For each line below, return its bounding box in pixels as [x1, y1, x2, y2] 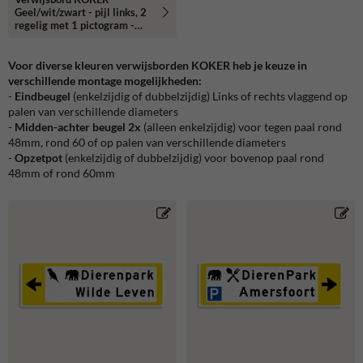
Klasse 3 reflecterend [15, 31, 115, 45]
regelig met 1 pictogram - [15, 18, 135, 32]
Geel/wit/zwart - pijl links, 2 [15, 5, 147, 19]
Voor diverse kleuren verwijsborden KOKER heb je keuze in [8, 58, 307, 72]
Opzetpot [15, 150, 62, 164]
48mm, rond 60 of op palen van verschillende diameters [8, 135, 286, 149]
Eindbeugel [15, 88, 70, 103]
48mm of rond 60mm [8, 165, 115, 180]
